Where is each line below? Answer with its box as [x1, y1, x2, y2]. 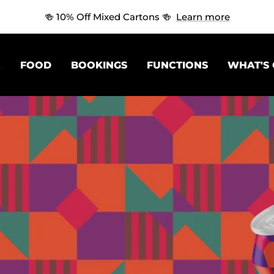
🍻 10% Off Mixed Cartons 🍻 [44, 11, 174, 23]
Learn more [176, 11, 230, 23]
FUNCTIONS [146, 59, 208, 71]
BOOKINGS [70, 59, 127, 71]
